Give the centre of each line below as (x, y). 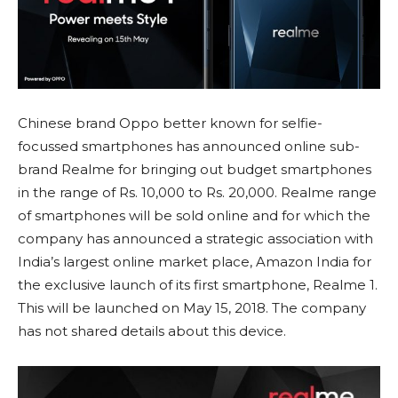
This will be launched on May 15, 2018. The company (192, 308)
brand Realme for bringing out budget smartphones (195, 170)
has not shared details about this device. (152, 331)
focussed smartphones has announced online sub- (189, 147)
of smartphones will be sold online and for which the (194, 216)
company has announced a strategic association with (195, 239)
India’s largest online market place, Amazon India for (195, 262)
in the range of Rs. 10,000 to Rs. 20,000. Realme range (197, 193)
